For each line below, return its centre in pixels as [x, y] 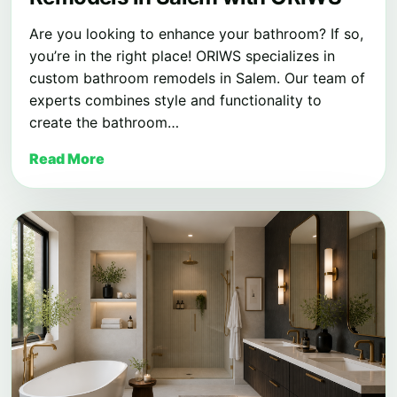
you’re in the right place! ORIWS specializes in [182, 55]
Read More [67, 158]
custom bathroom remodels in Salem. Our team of [197, 78]
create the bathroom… [104, 122]
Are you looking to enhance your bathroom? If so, [196, 33]
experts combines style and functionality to [175, 100]
